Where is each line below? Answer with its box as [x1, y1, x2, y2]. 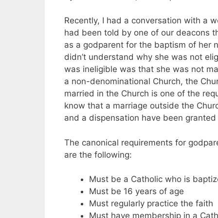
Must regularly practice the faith [89, 199, 213, 209]
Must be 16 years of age [89, 186, 184, 197]
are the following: [64, 149, 132, 160]
